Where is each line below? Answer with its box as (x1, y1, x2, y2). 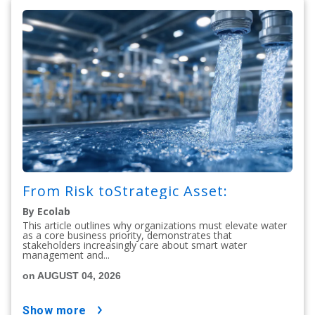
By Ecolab (22, 204, 70, 218)
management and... (22, 247, 110, 262)
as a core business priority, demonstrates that (22, 228, 232, 242)
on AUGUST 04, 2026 (22, 269, 121, 281)
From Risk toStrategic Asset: (22, 181, 232, 200)
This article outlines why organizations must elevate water (22, 218, 287, 232)
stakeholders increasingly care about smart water (22, 238, 247, 252)
